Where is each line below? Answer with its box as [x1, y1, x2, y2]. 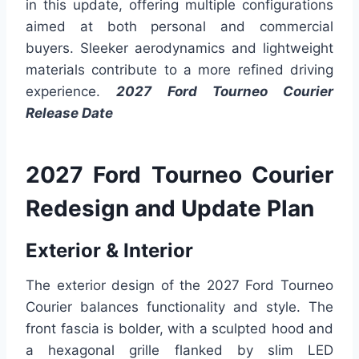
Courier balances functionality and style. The [26, 299, 333, 316]
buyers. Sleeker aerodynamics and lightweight [26, 40, 333, 57]
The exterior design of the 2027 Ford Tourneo [26, 277, 333, 294]
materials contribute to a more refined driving [26, 62, 333, 79]
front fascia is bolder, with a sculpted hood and [26, 321, 333, 337]
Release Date [26, 105, 113, 122]
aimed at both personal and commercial [26, 18, 333, 35]
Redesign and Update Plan [26, 195, 314, 223]
